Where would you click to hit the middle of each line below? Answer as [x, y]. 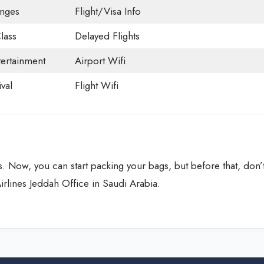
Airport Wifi [100, 61]
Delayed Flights [107, 36]
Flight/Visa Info [108, 11]
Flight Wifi [96, 86]
